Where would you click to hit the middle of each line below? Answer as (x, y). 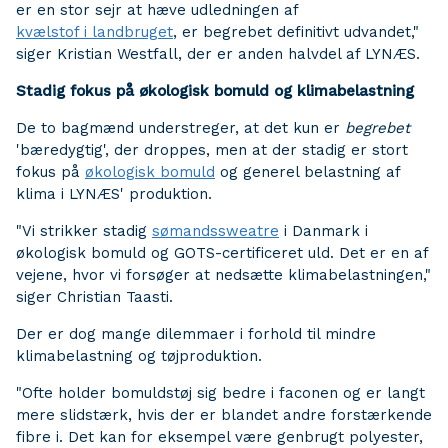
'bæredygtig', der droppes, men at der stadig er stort (212, 150)
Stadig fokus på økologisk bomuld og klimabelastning (217, 91)
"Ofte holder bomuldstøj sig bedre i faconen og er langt (220, 393)
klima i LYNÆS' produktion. (114, 194)
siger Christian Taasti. (94, 297)
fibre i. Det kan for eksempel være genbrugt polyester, (219, 437)
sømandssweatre (215, 231)
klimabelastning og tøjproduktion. (139, 356)
